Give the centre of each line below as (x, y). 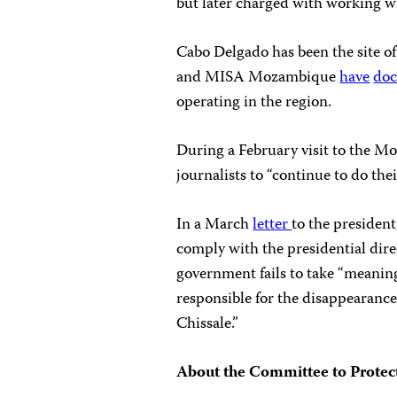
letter (272, 225)
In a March (215, 225)
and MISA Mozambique (258, 78)
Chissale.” (208, 324)
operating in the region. (256, 102)
